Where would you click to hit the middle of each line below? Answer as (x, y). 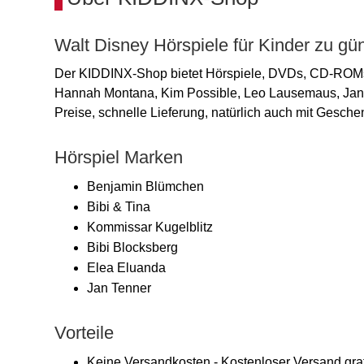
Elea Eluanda (126, 268)
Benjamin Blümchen (145, 186)
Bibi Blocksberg (132, 247)
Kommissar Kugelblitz (150, 227)
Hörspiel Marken (119, 157)
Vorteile (84, 333)
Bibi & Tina (119, 207)
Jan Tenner (119, 288)
